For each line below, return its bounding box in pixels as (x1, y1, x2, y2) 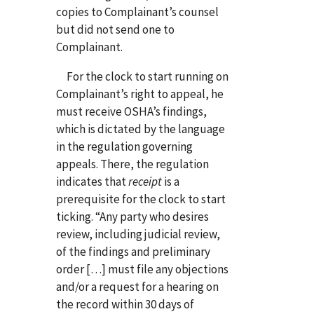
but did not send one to (56, 21, 175, 37)
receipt (128, 173, 162, 189)
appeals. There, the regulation (56, 156, 209, 172)
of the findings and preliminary (56, 243, 210, 259)
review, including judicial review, (56, 226, 220, 242)
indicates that (56, 173, 128, 189)
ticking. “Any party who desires (56, 208, 209, 224)
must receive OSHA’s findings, (56, 103, 207, 119)
